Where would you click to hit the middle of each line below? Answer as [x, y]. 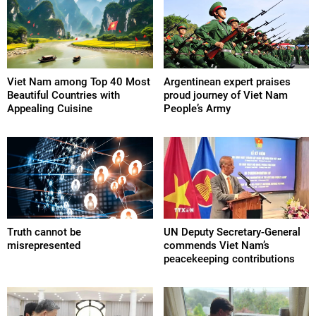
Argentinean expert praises [227, 82]
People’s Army [197, 109]
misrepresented [44, 246]
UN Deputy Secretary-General [232, 232]
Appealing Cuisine [50, 109]
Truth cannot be [44, 232]
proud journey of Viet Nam [225, 96]
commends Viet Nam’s [216, 246]
